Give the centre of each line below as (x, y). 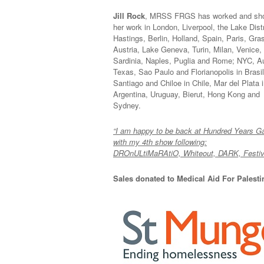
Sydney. (127, 105)
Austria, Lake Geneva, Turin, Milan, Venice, (187, 49)
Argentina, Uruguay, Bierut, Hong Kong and (187, 94)
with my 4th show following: (160, 142)
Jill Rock (129, 16)
